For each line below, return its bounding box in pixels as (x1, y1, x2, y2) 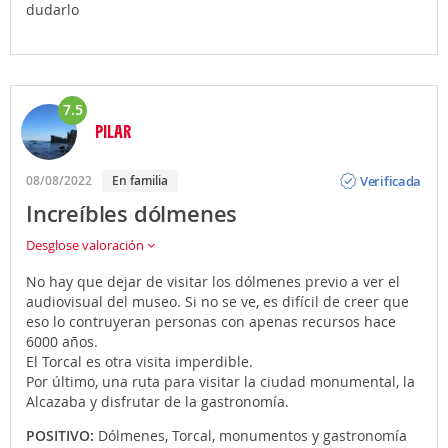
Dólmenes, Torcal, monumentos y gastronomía (98, 426, 407, 446)
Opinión (360, 155, 408, 174)
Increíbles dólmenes (26, 199, 238, 230)
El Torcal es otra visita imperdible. (26, 352, 253, 372)
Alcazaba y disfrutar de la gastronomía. (26, 392, 289, 412)
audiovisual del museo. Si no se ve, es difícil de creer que (26, 292, 409, 312)
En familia (119, 172, 168, 190)
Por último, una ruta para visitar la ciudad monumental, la (26, 372, 415, 392)
